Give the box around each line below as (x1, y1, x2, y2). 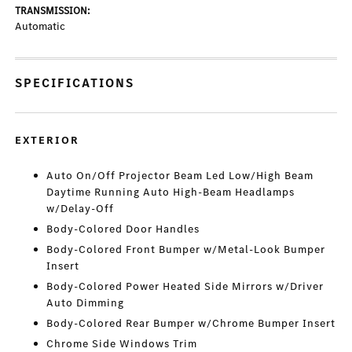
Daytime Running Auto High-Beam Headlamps (46, 185, 295, 200)
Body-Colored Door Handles (46, 222, 200, 237)
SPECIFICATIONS (15, 75, 135, 92)
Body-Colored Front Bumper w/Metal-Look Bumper (46, 242, 326, 258)
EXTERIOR (15, 133, 80, 148)
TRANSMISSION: (15, 4, 91, 18)
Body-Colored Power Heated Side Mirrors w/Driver (46, 279, 324, 295)
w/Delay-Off (46, 201, 115, 217)
